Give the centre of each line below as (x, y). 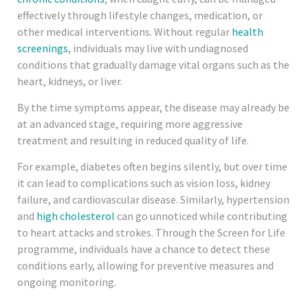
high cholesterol (76, 216)
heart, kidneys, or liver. (71, 81)
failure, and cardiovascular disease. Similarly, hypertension (153, 200)
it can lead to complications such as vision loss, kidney (144, 183)
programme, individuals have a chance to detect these (144, 249)
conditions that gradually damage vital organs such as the (153, 64)
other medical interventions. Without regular (124, 31)
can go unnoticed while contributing (201, 216)
